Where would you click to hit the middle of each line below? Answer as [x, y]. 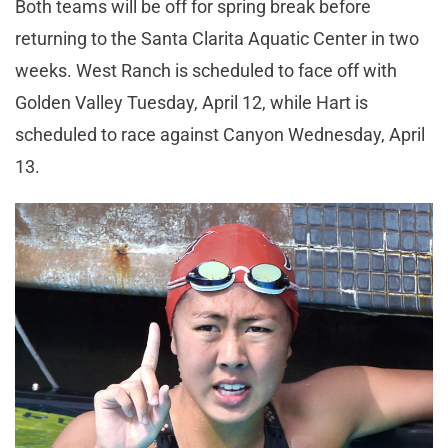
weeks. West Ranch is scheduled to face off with [206, 70]
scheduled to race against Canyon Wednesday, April [220, 134]
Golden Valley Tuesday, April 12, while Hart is [191, 102]
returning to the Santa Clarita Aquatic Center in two [217, 38]
